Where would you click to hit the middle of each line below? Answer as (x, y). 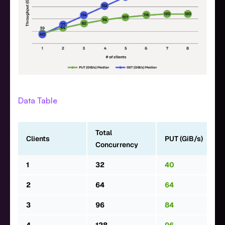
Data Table (38, 101)
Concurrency (117, 145)
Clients (38, 139)
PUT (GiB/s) (184, 139)
